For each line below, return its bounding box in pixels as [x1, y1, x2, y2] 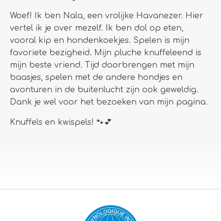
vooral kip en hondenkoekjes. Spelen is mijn [10, 36, 189, 45]
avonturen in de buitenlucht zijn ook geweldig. [10, 85, 198, 94]
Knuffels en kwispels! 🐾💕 [10, 118, 112, 127]
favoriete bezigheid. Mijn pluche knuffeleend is [10, 48, 201, 57]
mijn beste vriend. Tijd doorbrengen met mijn [10, 61, 194, 70]
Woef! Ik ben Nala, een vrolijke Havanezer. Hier [10, 11, 203, 20]
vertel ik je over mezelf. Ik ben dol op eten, [10, 24, 184, 33]
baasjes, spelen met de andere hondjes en [10, 73, 183, 82]
